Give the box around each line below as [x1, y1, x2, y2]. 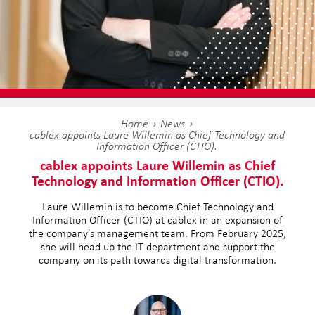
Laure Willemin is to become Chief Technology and [41, 200, 274, 212]
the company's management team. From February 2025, [29, 227, 286, 239]
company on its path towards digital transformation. [39, 254, 276, 266]
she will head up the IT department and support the [40, 240, 275, 252]
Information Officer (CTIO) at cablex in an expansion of [32, 214, 283, 226]
